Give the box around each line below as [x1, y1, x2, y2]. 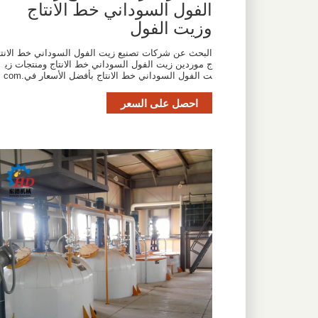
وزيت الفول [129, 15, 212, 39]
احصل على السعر [120, 95, 198, 110]
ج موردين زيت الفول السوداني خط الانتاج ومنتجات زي [4, 58, 212, 70]
